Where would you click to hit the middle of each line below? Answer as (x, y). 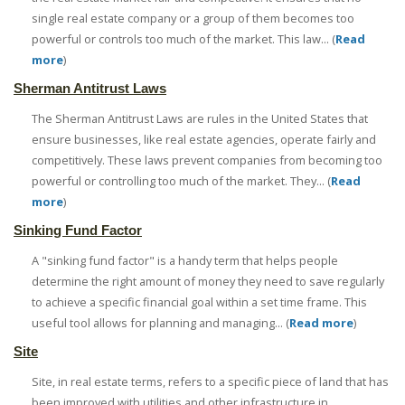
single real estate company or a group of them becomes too (193, 18)
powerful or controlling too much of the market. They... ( (181, 181)
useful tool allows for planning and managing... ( (160, 323)
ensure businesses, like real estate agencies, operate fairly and (204, 140)
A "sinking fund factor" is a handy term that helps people (185, 261)
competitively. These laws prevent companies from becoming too (207, 160)
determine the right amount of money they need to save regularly (208, 282)
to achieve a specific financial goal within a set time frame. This (199, 302)
